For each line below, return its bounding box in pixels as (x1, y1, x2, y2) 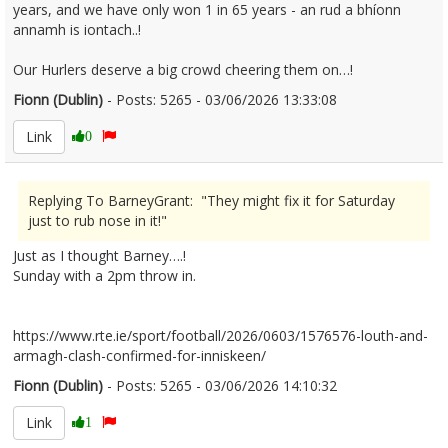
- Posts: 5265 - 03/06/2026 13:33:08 (103, 90, 353, 109)
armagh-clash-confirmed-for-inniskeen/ (13, 346, 266, 365)
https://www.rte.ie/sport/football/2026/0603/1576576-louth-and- (13, 326, 428, 345)
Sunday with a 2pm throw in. (13, 266, 196, 285)
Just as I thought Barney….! (13, 246, 186, 265)
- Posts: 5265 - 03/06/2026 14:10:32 (103, 376, 353, 395)
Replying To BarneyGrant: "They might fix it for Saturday (28, 191, 395, 210)
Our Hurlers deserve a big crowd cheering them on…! (13, 60, 353, 79)
